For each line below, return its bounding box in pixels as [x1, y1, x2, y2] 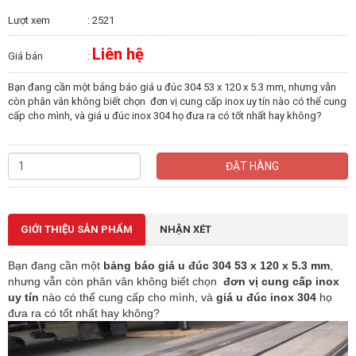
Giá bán [8, 50, 43, 63]
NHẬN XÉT [160, 223, 211, 236]
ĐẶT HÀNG [225, 160, 279, 173]
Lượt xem [8, 14, 50, 27]
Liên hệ [92, 44, 144, 64]
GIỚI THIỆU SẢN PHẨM [21, 223, 133, 236]
